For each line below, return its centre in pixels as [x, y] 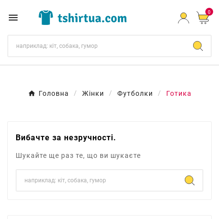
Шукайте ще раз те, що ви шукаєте [78, 155]
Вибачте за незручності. [66, 138]
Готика [179, 93]
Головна [54, 93]
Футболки [135, 93]
